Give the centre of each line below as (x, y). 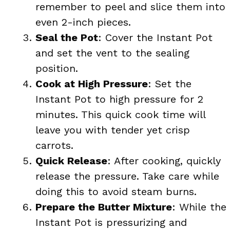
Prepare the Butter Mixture (104, 207)
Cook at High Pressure (92, 83)
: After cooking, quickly (164, 160)
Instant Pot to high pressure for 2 (119, 99)
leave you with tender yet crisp (113, 130)
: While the (199, 207)
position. (57, 68)
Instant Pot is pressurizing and (111, 222)
